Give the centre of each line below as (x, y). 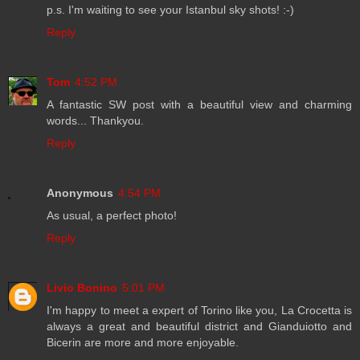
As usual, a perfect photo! (112, 216)
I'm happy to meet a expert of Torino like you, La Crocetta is (199, 310)
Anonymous (80, 193)
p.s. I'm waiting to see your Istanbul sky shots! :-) (170, 10)
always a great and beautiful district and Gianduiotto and (199, 326)
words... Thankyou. (95, 121)
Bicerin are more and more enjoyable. (143, 342)
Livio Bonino (82, 288)
